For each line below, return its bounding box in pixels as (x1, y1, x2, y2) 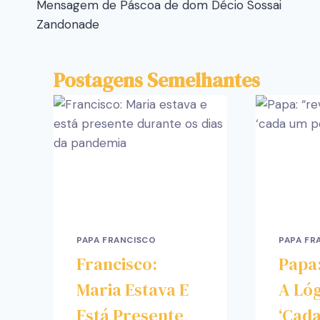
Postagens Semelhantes (54, 66, 260, 94)
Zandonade (36, 16, 99, 33)
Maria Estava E (76, 277, 189, 301)
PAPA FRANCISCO (76, 234, 156, 246)
